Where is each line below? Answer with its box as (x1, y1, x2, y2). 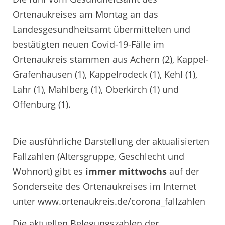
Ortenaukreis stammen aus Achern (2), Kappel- (13, 53, 209, 65)
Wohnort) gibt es (13, 165, 85, 178)
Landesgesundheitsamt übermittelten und (13, 23, 190, 35)
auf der (167, 165, 199, 178)
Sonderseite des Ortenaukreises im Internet (13, 180, 196, 193)
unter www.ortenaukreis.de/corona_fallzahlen (13, 195, 205, 208)
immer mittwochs (85, 165, 167, 178)
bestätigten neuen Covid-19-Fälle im (13, 38, 164, 50)
